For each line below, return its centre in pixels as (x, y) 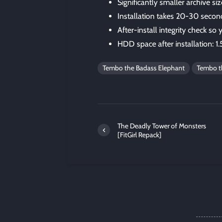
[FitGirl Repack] (139, 135)
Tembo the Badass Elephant (144, 68)
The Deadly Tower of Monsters (162, 126)
